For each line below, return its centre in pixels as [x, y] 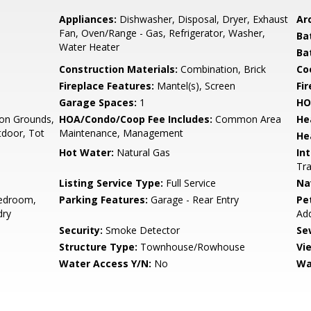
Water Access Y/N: [106, 263]
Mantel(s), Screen [195, 86]
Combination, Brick [222, 69]
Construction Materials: [119, 69]
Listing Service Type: [111, 183]
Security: [81, 230]
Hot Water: [87, 152]
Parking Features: [104, 200]
